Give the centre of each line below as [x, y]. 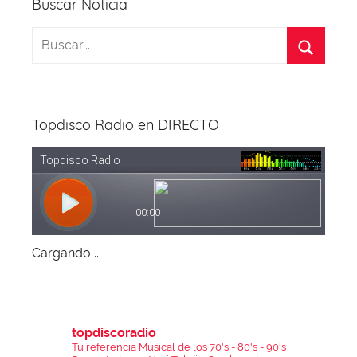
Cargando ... [67, 253]
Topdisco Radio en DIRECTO [126, 125]
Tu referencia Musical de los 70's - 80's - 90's [179, 347]
